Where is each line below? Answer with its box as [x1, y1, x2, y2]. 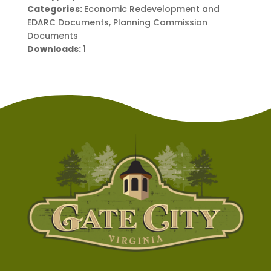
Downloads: [27, 43, 83, 56]
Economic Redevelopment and [83, 3, 220, 16]
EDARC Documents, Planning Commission [27, 16, 207, 29]
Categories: [27, 3, 84, 16]
